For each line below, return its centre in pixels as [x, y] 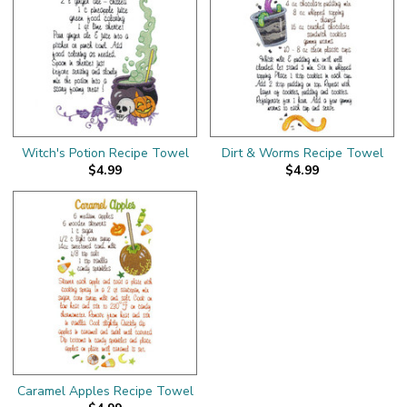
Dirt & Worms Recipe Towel [302, 153]
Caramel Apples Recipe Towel [105, 391]
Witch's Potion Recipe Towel [105, 153]
